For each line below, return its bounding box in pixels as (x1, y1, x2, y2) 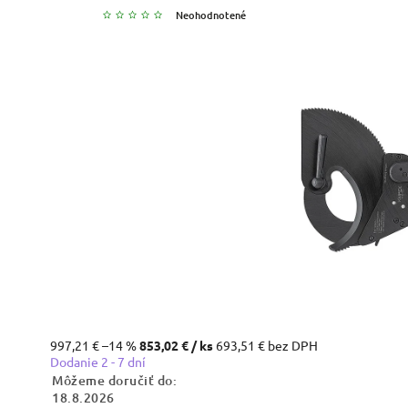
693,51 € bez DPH (216, 336, 318, 353)
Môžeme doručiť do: (52, 371, 177, 389)
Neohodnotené (176, 7, 246, 23)
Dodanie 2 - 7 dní (50, 352, 146, 370)
